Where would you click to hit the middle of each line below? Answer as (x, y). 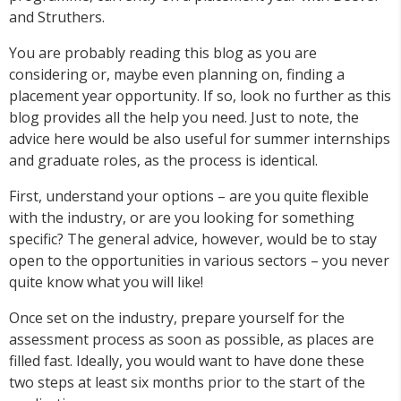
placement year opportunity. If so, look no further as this (200, 96)
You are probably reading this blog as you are (163, 53)
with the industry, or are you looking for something (182, 218)
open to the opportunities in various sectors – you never (199, 261)
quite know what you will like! (106, 282)
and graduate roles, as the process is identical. (163, 161)
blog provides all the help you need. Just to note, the (184, 118)
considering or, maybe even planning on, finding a (177, 75)
